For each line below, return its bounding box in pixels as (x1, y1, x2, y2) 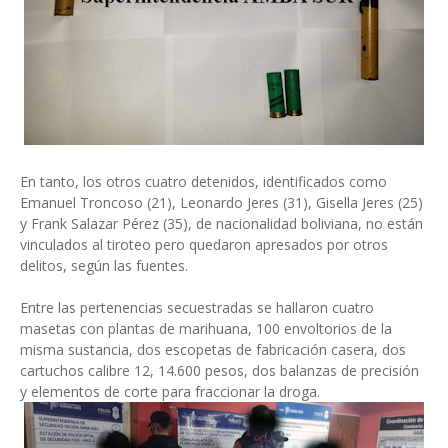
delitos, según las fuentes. (20, 256, 188, 275)
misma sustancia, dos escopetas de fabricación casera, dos (20, 340, 406, 359)
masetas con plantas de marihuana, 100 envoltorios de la (20, 319, 392, 338)
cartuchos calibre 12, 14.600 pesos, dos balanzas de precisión (20, 361, 419, 380)
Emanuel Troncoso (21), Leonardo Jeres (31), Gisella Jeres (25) (20, 193, 423, 212)
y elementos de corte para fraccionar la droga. (20, 382, 320, 401)
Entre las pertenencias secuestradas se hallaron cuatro (20, 298, 374, 317)
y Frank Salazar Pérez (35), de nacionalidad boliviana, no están (20, 214, 423, 233)
